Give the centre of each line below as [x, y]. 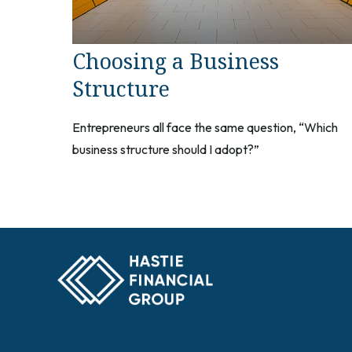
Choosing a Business [176, 60]
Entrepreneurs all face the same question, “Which [205, 127]
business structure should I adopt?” [166, 149]
